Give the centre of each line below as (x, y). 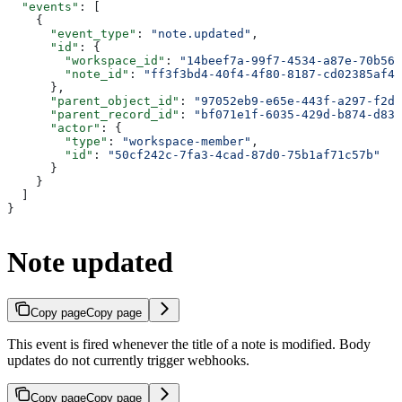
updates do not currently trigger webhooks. (128, 361)
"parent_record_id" (93, 114)
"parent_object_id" (93, 100)
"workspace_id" (86, 60)
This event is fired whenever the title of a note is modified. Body (189, 345)
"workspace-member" (187, 141)
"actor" (54, 127)
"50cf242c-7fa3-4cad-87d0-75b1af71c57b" (244, 154)
